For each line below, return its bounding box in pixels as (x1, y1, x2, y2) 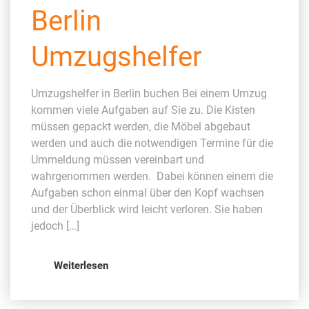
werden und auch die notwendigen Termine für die (31, 136, 273, 150)
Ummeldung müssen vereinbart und (31, 152, 204, 166)
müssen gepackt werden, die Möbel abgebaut (31, 119, 250, 133)
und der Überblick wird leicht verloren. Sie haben (31, 202, 263, 216)
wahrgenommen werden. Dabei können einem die (31, 169, 273, 183)
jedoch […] (31, 219, 79, 232)
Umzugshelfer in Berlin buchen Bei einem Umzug (31, 86, 267, 100)
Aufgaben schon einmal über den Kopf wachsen (31, 186, 264, 199)
